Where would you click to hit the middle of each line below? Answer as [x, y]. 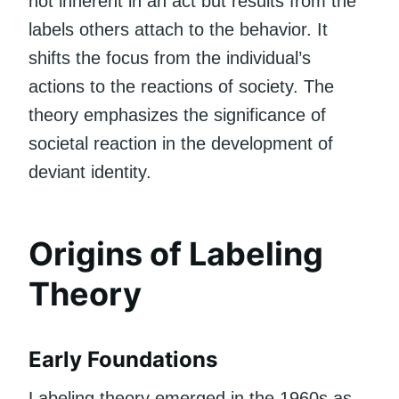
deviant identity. [90, 171]
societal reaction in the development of [181, 143]
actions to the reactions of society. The [181, 86]
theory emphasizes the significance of [177, 114]
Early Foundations [123, 359]
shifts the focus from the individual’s [170, 57]
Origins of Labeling [176, 253]
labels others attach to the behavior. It [178, 29]
